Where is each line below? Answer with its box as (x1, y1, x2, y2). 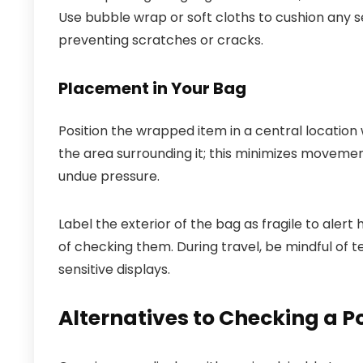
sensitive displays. (58, 260, 170, 279)
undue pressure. (58, 167, 160, 186)
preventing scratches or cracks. (58, 31, 263, 49)
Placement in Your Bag (58, 77, 246, 100)
